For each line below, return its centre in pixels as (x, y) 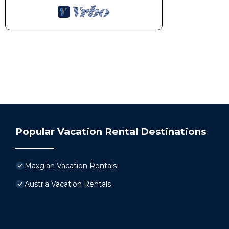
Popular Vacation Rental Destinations (111, 132)
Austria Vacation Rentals (68, 184)
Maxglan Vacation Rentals (71, 166)
